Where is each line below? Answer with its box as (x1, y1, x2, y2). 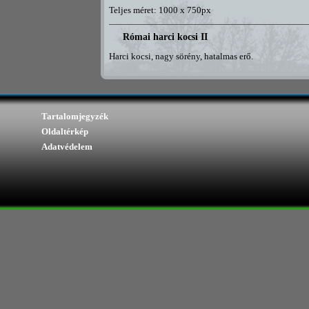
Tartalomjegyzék (41, 111, 108, 121)
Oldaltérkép (41, 126, 88, 137)
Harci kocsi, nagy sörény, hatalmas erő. (109, 52, 253, 62)
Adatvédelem (41, 141, 92, 152)
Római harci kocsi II (123, 32, 208, 43)
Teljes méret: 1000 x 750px (109, 5, 211, 15)
